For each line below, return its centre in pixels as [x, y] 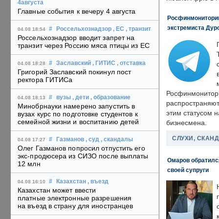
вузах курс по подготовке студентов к [78, 114]
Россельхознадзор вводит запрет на [76, 38]
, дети [81, 98]
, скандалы [117, 140]
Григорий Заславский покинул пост [75, 72]
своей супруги [188, 170]
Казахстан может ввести [57, 190]
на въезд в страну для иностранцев [76, 206]
